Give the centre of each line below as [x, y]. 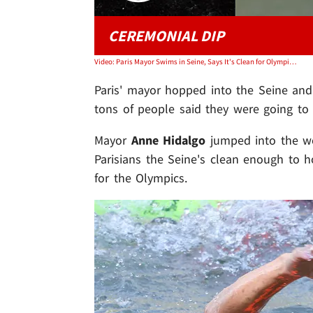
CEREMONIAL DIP [166, 35]
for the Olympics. [141, 177]
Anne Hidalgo [170, 140]
